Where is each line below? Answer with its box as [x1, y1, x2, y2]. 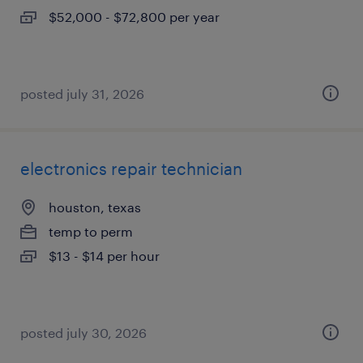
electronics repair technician [20, 159, 242, 178]
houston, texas [49, 199, 141, 215]
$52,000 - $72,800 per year [49, 9, 220, 24]
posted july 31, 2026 [20, 86, 144, 101]
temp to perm [49, 224, 133, 239]
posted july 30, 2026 [20, 325, 147, 340]
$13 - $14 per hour [49, 248, 160, 263]
